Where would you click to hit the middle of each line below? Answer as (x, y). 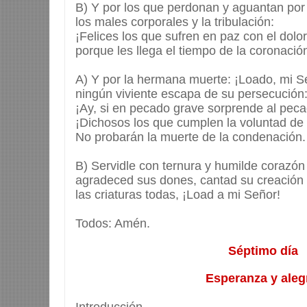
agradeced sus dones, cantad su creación (189, 181)
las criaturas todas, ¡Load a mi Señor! (178, 195)
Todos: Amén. (113, 224)
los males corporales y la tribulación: (175, 22)
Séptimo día (263, 251)
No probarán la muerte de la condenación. (191, 137)
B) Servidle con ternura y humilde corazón (190, 166)
